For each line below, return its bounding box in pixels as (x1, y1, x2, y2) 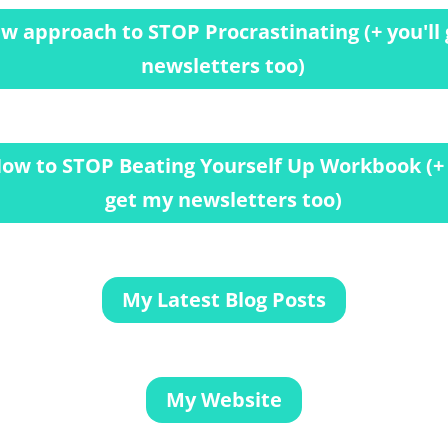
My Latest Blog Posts (121, 285, 326, 313)
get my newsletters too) (104, 186, 342, 213)
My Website (165, 385, 282, 413)
